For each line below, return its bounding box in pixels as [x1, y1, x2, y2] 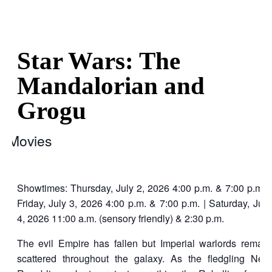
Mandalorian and [16, 71, 205, 100]
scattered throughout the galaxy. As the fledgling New [16, 251, 271, 265]
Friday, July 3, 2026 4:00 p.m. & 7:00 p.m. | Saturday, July [16, 195, 271, 210]
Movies [7, 130, 52, 151]
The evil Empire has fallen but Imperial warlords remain [16, 236, 271, 250]
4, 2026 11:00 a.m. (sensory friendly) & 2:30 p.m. [16, 211, 224, 225]
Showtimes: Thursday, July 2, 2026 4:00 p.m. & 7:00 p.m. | [16, 180, 271, 195]
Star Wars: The [16, 46, 180, 75]
